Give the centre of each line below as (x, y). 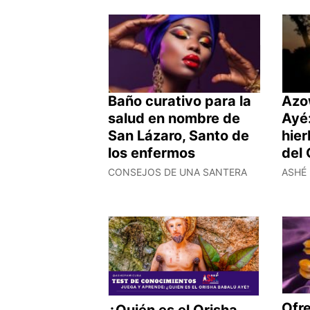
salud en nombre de (174, 118)
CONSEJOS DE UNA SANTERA (177, 172)
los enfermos (152, 153)
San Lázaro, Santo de (179, 135)
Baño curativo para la (180, 101)
